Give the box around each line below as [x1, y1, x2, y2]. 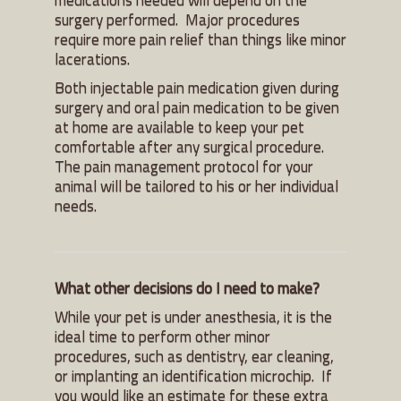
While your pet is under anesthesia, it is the [55, 303, 332, 328]
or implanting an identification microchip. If [55, 363, 332, 388]
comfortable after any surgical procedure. [55, 133, 328, 158]
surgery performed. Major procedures [55, 6, 300, 31]
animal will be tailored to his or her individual [55, 173, 338, 198]
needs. [55, 192, 97, 218]
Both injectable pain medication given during [55, 74, 339, 99]
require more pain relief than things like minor [55, 26, 346, 51]
